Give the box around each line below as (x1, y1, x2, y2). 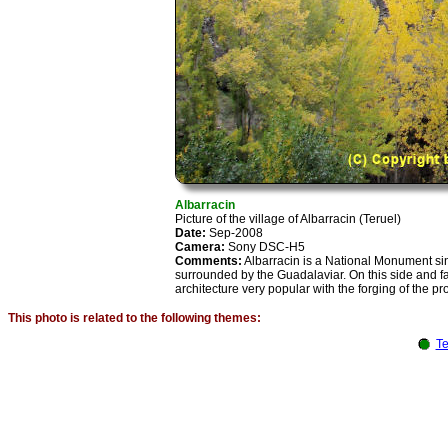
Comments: (175, 254, 243, 269)
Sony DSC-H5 (225, 240, 306, 255)
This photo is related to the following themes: (8, 311, 261, 326)
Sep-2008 (206, 226, 264, 241)
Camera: (175, 240, 226, 255)
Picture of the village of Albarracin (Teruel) (175, 212, 402, 227)
